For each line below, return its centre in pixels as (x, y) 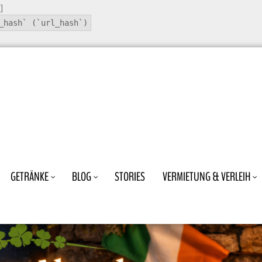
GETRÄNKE (30, 177)
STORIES (130, 177)
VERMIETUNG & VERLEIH (206, 177)
